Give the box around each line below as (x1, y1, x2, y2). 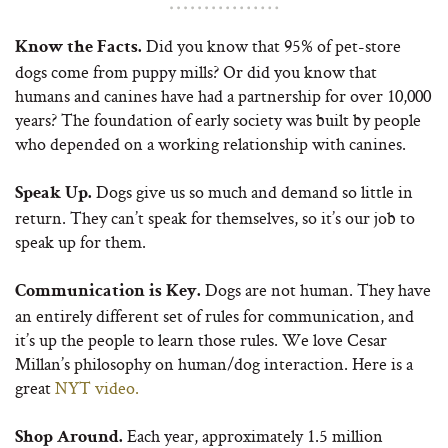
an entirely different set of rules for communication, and (15, 304, 414, 327)
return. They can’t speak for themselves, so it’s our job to (15, 206, 415, 229)
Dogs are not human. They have (201, 278, 431, 301)
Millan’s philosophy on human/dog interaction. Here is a (15, 352, 413, 375)
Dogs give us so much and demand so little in (92, 180, 413, 203)
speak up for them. (15, 230, 146, 253)
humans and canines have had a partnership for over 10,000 (15, 84, 431, 107)
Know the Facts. (15, 39, 146, 57)
